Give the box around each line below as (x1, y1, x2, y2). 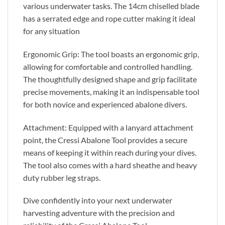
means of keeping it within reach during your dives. (23, 147, 196, 157)
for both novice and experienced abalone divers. (23, 99, 187, 109)
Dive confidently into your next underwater (23, 195, 172, 205)
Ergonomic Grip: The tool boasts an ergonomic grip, (23, 49, 199, 59)
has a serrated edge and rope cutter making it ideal (23, 13, 195, 23)
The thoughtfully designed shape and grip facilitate (23, 74, 197, 84)
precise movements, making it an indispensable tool (23, 86, 199, 96)
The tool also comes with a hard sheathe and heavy (23, 160, 197, 170)
